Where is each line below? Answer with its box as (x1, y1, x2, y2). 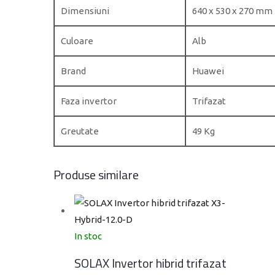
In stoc (74, 231, 102, 241)
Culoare (61, 36, 93, 46)
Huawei (192, 66, 224, 76)
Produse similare (53, 165, 139, 184)
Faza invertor (61, 96, 117, 106)
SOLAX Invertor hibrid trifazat (74, 254, 227, 273)
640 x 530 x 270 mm (192, 6, 273, 16)
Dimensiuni (61, 6, 109, 16)
